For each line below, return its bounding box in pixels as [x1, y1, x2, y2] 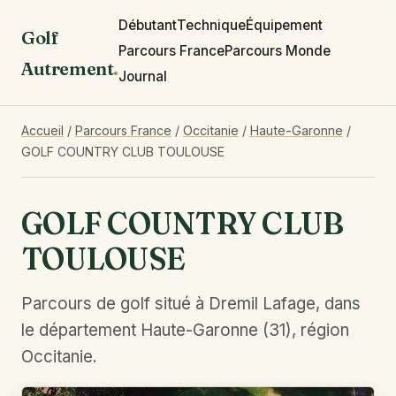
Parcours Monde [224, 42, 331, 59]
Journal [118, 68, 167, 85]
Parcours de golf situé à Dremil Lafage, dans [21, 293, 361, 314]
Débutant [118, 17, 177, 34]
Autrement [21, 57, 114, 80]
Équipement [245, 17, 323, 34]
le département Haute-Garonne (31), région [21, 320, 349, 340]
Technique [176, 17, 246, 34]
